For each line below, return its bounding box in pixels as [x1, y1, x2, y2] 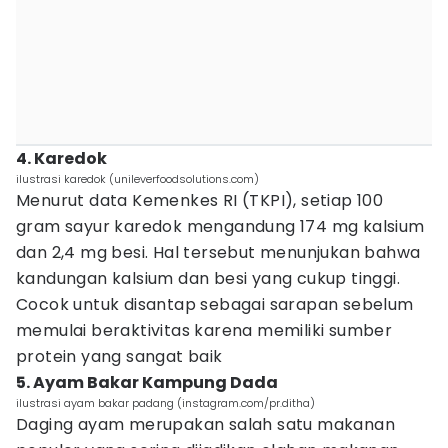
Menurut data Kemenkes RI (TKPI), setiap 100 [16, 189, 384, 212]
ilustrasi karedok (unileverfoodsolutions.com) [16, 171, 259, 187]
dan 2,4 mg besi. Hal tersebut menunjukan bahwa [16, 241, 421, 264]
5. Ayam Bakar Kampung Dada [16, 371, 278, 394]
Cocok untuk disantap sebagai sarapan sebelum [16, 293, 414, 316]
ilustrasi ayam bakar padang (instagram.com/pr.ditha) [16, 395, 315, 411]
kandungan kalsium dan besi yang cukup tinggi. [16, 267, 400, 290]
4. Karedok [16, 147, 107, 170]
